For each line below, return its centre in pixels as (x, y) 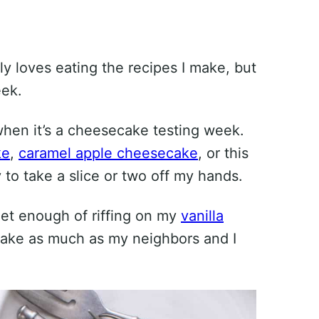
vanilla (202, 216)
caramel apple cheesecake (108, 153)
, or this (223, 153)
